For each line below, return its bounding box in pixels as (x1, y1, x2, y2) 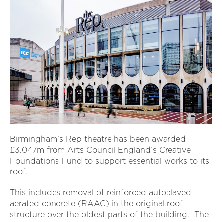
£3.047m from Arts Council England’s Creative (10, 145, 191, 155)
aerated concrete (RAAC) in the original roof (10, 199, 183, 209)
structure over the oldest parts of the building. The (10, 210, 209, 220)
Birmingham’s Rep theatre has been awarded (10, 134, 186, 144)
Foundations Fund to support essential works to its (10, 156, 209, 166)
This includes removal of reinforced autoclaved (10, 188, 191, 198)
